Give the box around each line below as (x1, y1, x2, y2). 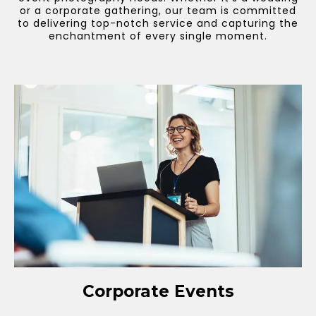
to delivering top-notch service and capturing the (18, 16, 298, 30)
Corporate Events (82, 281, 234, 302)
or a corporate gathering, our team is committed (20, 4, 296, 18)
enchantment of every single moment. (49, 29, 267, 43)
